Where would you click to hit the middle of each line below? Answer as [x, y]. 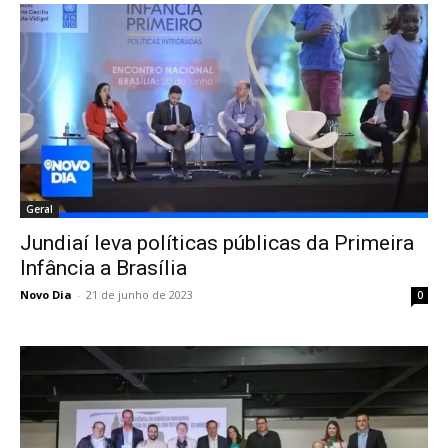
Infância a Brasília [103, 267]
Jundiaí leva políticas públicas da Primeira [217, 242]
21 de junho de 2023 [139, 294]
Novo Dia [46, 294]
